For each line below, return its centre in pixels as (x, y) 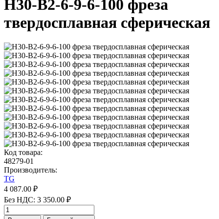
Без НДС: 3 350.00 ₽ (37, 199)
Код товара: (23, 152)
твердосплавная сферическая (107, 23)
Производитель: (31, 170)
